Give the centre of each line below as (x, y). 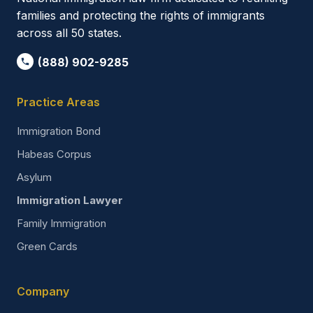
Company (43, 291)
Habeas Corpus (54, 154)
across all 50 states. (69, 32)
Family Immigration (61, 223)
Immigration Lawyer (70, 200)
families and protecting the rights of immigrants (141, 15)
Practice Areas (58, 102)
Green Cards (47, 246)
